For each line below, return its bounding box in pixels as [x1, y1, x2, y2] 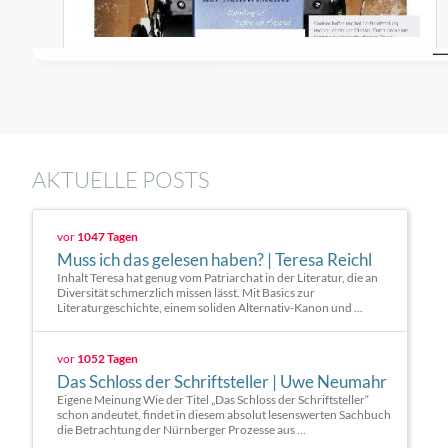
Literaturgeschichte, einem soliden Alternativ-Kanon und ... [57, 300, 363, 315]
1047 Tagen [77, 229, 138, 244]
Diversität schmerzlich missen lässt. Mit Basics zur [57, 285, 315, 300]
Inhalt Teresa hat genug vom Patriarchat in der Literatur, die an [57, 270, 378, 285]
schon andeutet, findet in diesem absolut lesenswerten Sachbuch [57, 407, 391, 422]
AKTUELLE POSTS [32, 166, 210, 193]
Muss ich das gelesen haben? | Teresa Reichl [57, 249, 372, 270]
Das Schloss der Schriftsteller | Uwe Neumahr [57, 371, 387, 392]
